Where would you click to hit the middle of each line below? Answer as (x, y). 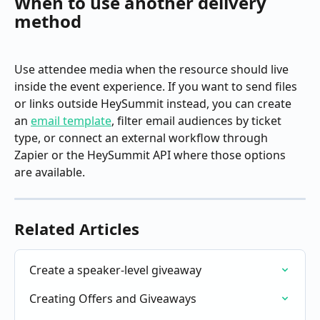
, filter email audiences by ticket (198, 120)
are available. (50, 172)
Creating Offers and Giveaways (113, 298)
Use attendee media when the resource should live (153, 69)
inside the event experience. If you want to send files (157, 86)
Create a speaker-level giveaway (115, 270)
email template (71, 120)
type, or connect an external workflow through (142, 137)
